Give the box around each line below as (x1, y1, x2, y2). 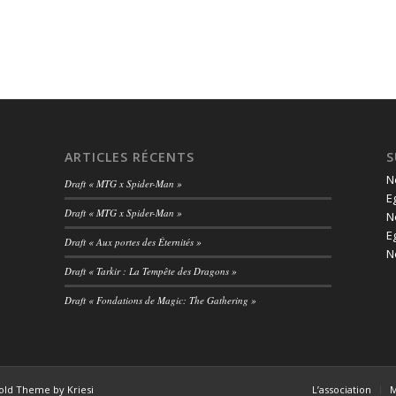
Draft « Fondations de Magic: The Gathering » (64, 293, 256, 308)
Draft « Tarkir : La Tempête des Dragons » (64, 264, 237, 278)
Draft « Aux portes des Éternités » (64, 235, 202, 249)
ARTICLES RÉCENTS (64, 148, 194, 166)
